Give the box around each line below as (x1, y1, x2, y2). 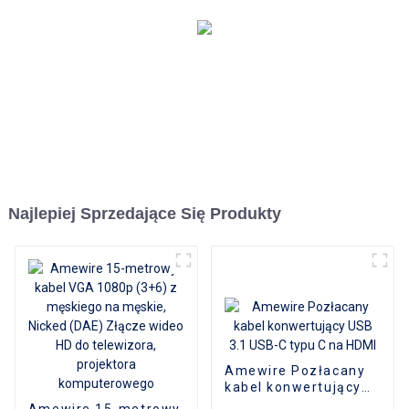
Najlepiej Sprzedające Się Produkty (7, 204, 281, 223)
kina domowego (58, 10, 155, 24)
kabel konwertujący (224, 379, 362, 394)
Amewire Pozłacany (224, 362, 366, 378)
